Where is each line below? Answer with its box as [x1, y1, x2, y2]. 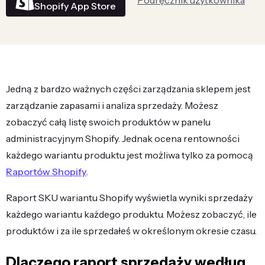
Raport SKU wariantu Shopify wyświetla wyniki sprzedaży [6, 192, 253, 203]
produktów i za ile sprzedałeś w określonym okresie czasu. [6, 225, 257, 237]
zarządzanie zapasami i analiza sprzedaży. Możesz [6, 99, 218, 111]
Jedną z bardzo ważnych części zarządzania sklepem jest [6, 83, 251, 95]
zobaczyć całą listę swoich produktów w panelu [6, 116, 211, 128]
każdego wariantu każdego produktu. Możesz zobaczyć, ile [6, 208, 257, 220]
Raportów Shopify [6, 166, 86, 177]
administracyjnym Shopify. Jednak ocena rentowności [6, 132, 240, 144]
